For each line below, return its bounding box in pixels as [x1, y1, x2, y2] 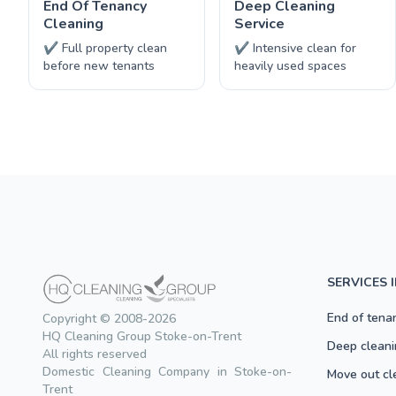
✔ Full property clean [43, 40, 167, 57]
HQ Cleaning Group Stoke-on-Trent [42, 328, 241, 346]
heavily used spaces [234, 57, 346, 74]
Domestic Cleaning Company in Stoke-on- [42, 363, 292, 381]
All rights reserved [42, 346, 147, 363]
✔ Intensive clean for [234, 40, 356, 57]
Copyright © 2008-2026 [42, 310, 176, 328]
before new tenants [43, 57, 155, 74]
